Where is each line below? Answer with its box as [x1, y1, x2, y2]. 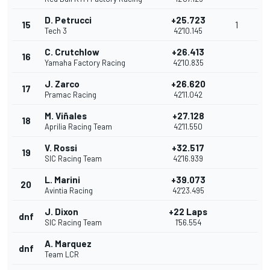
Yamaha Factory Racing [45, 58, 125, 68]
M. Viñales [45, 110, 87, 122]
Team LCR [45, 250, 79, 260]
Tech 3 [45, 26, 67, 36]
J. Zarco [45, 78, 80, 90]
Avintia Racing [45, 186, 93, 196]
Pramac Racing [45, 90, 96, 100]
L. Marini [45, 174, 80, 186]
